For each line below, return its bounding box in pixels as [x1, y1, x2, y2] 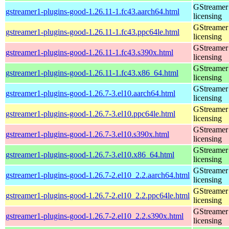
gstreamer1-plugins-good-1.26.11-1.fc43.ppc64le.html [6, 27, 179, 36]
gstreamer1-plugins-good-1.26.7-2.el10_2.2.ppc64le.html [6, 191, 190, 200]
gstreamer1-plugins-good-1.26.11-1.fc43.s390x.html [6, 48, 173, 57]
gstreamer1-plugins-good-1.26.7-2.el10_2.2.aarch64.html [6, 170, 190, 179]
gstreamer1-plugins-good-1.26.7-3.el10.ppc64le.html [6, 109, 175, 118]
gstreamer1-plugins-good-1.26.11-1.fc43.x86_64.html [6, 68, 178, 77]
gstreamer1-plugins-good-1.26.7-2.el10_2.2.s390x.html [6, 211, 184, 220]
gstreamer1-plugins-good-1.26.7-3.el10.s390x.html [6, 129, 169, 139]
